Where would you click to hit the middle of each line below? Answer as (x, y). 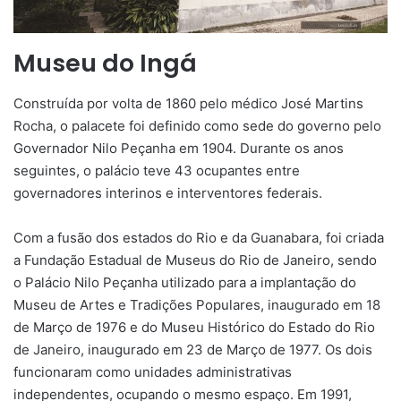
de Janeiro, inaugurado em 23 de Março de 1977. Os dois (193, 349)
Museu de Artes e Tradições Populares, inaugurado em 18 (197, 304)
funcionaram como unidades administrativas (153, 371)
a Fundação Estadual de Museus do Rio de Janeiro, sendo (195, 260)
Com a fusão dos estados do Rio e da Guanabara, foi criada (199, 237)
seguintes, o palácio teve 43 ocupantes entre (157, 170)
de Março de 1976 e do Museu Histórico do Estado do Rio (194, 327)
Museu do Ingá (105, 64)
